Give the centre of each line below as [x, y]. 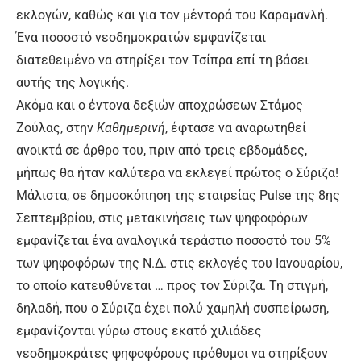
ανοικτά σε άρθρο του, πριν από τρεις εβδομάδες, [162, 151]
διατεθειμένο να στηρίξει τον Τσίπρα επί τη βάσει [162, 60]
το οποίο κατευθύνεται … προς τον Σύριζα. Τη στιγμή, [172, 286]
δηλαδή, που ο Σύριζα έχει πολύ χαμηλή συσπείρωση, [172, 309]
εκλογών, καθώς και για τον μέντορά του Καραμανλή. [172, 15]
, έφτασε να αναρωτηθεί [236, 128]
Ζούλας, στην [56, 128]
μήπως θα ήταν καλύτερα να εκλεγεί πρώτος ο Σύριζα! [177, 173]
